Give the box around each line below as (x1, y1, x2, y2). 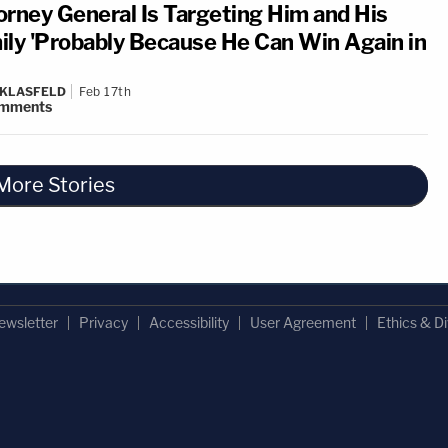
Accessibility (148, 314, 229, 331)
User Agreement (249, 314, 356, 331)
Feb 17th (79, 84, 131, 99)
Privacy (78, 314, 128, 331)
